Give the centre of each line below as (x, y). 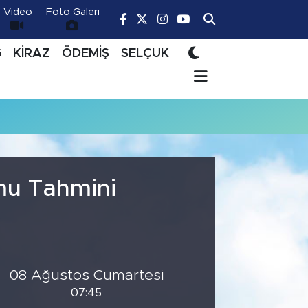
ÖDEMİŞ (85, 53)
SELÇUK (145, 53)
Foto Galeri (73, 12)
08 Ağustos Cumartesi (87, 275)
